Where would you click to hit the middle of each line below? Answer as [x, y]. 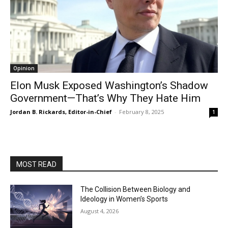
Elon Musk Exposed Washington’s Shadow [109, 85]
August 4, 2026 [100, 211]
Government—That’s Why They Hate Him [105, 98]
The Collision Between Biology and [136, 189]
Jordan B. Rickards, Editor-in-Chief [61, 112]
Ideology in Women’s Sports [124, 199]
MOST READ [36, 164]
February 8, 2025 [141, 112]
